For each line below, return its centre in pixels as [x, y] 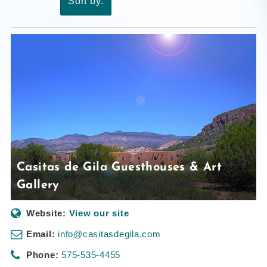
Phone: [42, 254]
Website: [46, 213]
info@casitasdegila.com [109, 234]
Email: [41, 234]
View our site [99, 213]
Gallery [38, 185]
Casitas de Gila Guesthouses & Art [119, 167]
